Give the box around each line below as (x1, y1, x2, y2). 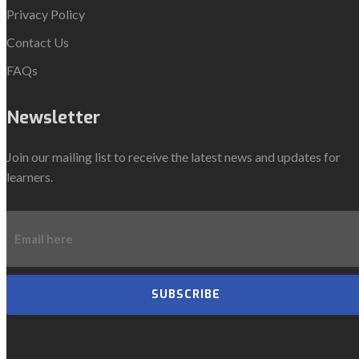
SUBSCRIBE (151, 286, 220, 302)
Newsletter (6, 105, 100, 129)
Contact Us (6, 34, 69, 50)
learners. (6, 168, 53, 184)
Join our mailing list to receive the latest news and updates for (6, 148, 341, 164)
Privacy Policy (6, 6, 85, 22)
